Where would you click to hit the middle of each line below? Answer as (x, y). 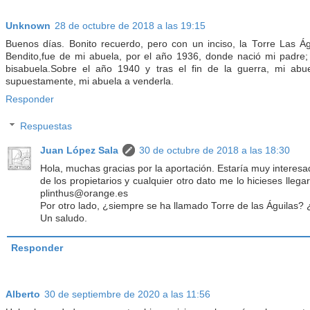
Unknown (28, 26)
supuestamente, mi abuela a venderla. (90, 81)
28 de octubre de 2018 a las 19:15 (130, 26)
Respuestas (46, 127)
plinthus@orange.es (84, 194)
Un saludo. (63, 219)
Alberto (23, 294)
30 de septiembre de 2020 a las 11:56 (127, 294)
